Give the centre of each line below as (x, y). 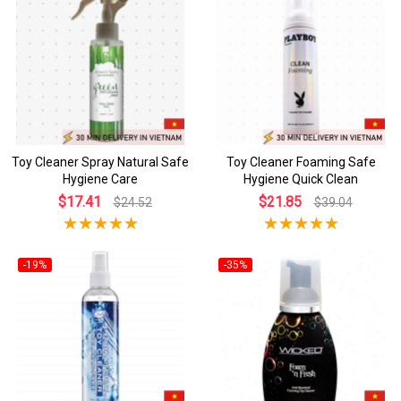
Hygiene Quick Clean (301, 179)
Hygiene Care (100, 179)
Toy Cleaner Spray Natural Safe (100, 162)
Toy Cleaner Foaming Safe (301, 162)
